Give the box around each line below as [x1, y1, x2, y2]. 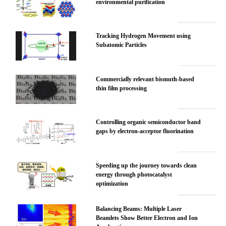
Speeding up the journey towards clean [96, 162, 197, 169]
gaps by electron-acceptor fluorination [96, 128, 194, 135]
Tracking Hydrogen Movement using [96, 32, 191, 40]
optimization [96, 180, 129, 188]
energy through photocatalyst [96, 171, 173, 179]
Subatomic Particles [96, 41, 147, 49]
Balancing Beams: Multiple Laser [96, 205, 182, 212]
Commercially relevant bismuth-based [96, 75, 195, 83]
